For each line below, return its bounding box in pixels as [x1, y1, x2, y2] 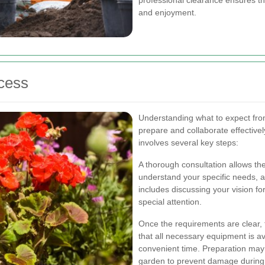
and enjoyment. [138, 7, 196, 17]
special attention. [138, 196, 202, 206]
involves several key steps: [138, 137, 238, 147]
